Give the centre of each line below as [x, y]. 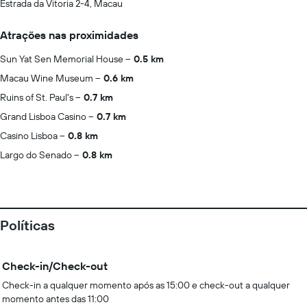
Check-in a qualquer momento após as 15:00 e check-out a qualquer [146, 285]
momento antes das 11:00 [56, 299]
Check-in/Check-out [55, 266]
